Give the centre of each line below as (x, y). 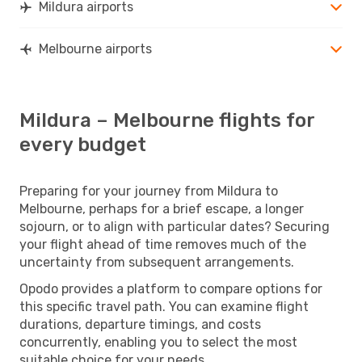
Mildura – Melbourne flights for (167, 120)
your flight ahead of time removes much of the (163, 244)
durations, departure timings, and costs (140, 324)
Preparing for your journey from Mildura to (149, 191)
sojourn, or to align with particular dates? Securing (175, 226)
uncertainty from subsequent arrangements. (157, 262)
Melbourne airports (95, 48)
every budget (83, 144)
